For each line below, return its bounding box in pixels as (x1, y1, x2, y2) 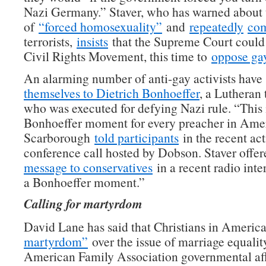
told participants (94, 129, 179, 146)
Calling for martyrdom (24, 195, 142, 213)
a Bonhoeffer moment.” (24, 173, 145, 191)
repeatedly (189, 18, 243, 35)
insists (77, 33, 108, 50)
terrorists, (24, 33, 77, 50)
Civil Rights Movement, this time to (24, 47, 211, 65)
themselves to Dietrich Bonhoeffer (24, 84, 199, 102)
